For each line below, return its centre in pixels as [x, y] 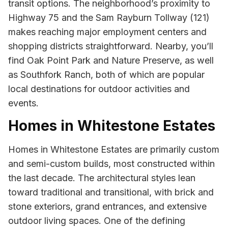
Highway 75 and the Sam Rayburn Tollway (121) [109, 17]
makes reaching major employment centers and [107, 32]
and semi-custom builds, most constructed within [111, 164]
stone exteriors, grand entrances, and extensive [107, 207]
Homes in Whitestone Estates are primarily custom [114, 150]
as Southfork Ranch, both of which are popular [106, 74]
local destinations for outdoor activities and [99, 89]
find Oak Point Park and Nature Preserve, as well [111, 60]
